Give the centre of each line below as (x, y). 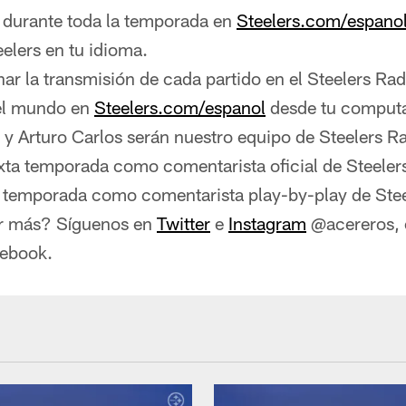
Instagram (267, 223)
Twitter (184, 223)
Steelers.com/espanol (180, 107)
